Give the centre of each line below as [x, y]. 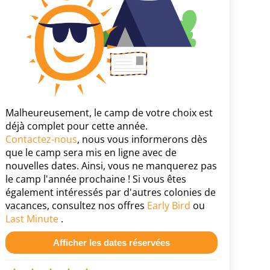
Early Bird [169, 205]
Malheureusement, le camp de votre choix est [109, 112]
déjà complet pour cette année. [77, 126]
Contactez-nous [42, 139]
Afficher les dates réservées [112, 242]
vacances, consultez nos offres [77, 205]
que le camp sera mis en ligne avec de [91, 152]
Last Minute [32, 218]
